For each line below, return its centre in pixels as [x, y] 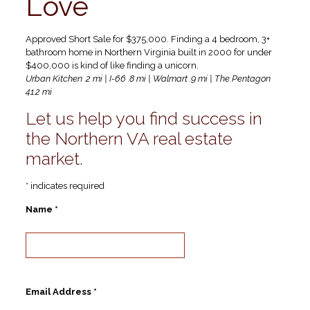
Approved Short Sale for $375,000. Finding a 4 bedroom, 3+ [147, 39]
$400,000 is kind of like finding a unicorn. [112, 66]
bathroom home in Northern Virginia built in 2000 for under [148, 53]
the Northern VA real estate [129, 139]
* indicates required [65, 186]
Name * [42, 210]
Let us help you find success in [144, 119]
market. [54, 159]
